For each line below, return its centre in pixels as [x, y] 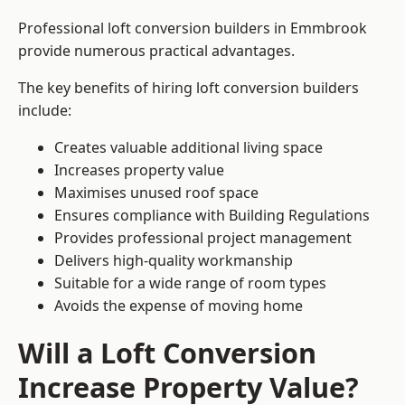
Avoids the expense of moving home [179, 306]
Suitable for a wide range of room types [190, 283]
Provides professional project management [203, 238]
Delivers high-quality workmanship [174, 261]
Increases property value [139, 170]
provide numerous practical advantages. [156, 51]
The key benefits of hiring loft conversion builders [188, 88]
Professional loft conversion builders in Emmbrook [193, 28]
